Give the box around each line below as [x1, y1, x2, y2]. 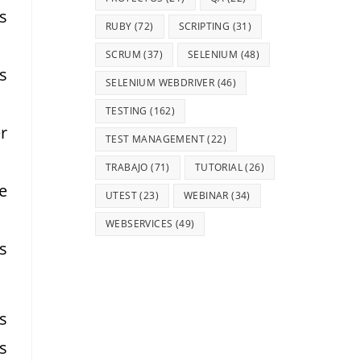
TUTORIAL [194, 160, 243, 175]
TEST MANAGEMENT [106, 132, 205, 147]
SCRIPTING [178, 19, 230, 34]
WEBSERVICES [106, 217, 173, 231]
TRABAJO [106, 160, 148, 175]
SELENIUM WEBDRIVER [106, 76, 215, 90]
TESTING [106, 104, 147, 118]
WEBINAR [184, 189, 229, 203]
